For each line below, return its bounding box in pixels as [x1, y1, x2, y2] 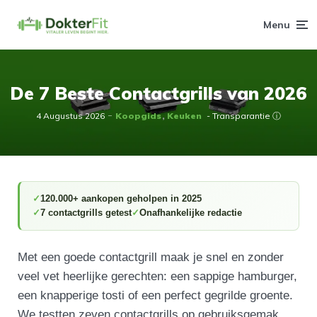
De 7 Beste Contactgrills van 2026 [10, 82, 307, 104]
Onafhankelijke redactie [139, 207, 243, 218]
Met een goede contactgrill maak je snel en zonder [18, 250, 284, 264]
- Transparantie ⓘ [207, 110, 281, 121]
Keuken [167, 110, 202, 121]
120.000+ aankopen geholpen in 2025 [40, 193, 202, 204]
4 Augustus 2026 [36, 110, 105, 121]
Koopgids [115, 110, 161, 121]
